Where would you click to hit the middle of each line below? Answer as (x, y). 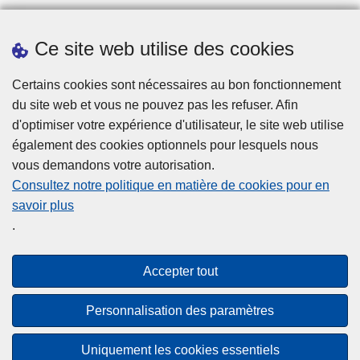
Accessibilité (180, 285)
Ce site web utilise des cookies (164, 49)
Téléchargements (180, 78)
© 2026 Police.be (180, 333)
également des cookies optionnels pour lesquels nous (165, 145)
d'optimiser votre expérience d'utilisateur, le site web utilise (178, 125)
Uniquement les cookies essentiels (180, 350)
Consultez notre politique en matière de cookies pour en (171, 185)
